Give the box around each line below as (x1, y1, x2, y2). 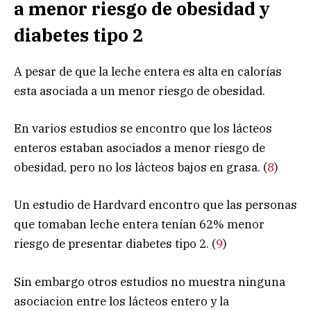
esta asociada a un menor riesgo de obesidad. (14, 83, 265, 99)
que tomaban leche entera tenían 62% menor (14, 217, 264, 233)
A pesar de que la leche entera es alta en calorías (14, 63, 282, 79)
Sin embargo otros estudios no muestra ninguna (14, 274, 285, 289)
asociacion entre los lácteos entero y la (14, 293, 229, 309)
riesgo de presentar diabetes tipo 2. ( (14, 236, 216, 252)
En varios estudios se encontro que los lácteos (14, 121, 272, 137)
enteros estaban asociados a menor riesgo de (14, 140, 265, 156)
